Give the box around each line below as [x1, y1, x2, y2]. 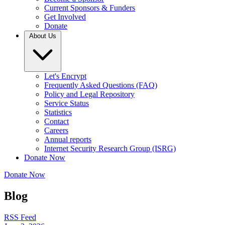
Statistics [44, 108, 72, 117]
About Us [29, 32, 56, 40]
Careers [44, 126, 68, 135]
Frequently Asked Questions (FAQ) [44, 81, 157, 89]
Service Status [44, 99, 89, 107]
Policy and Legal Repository [44, 90, 135, 98]
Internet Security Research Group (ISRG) [44, 144, 176, 153]
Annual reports [44, 135, 91, 144]
